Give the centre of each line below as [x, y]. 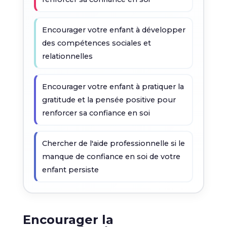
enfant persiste [70, 170]
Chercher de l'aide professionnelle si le [113, 143]
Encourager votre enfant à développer [113, 30]
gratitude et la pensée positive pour [109, 100]
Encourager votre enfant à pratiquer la [113, 87]
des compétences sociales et [96, 43]
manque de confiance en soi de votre [111, 157]
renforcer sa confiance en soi [96, 113]
